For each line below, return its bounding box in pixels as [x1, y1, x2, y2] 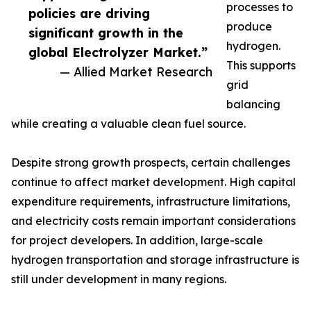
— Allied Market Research [60, 64, 212, 80]
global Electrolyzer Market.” [28, 44, 208, 60]
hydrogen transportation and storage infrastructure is [11, 253, 299, 267]
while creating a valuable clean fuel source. [11, 117, 246, 131]
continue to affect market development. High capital [11, 175, 296, 190]
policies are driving [28, 6, 150, 22]
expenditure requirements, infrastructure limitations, [11, 194, 290, 209]
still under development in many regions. [11, 272, 226, 287]
